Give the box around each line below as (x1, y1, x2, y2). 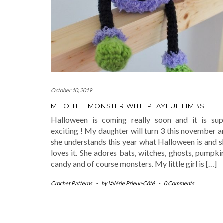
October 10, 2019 (51, 86, 92, 93)
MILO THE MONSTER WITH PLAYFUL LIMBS (51, 101, 205, 110)
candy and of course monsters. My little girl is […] (51, 158, 217, 168)
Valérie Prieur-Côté (108, 179, 155, 186)
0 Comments (164, 179, 194, 186)
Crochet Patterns (51, 179, 92, 186)
